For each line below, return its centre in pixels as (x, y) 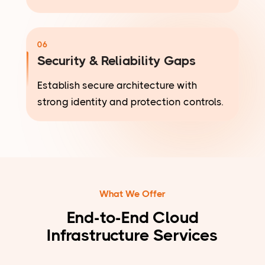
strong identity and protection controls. (130, 102)
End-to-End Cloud (132, 218)
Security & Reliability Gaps (117, 61)
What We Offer (132, 194)
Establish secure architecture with (117, 85)
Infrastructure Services (132, 235)
